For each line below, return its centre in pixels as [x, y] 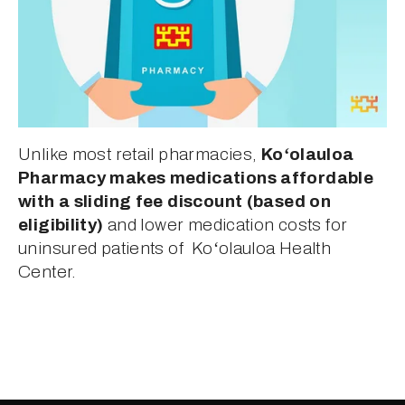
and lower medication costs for [226, 224]
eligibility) [61, 224]
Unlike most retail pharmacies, [140, 154]
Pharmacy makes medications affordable [196, 177]
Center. [47, 271]
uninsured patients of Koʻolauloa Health [175, 248]
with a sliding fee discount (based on [175, 201]
